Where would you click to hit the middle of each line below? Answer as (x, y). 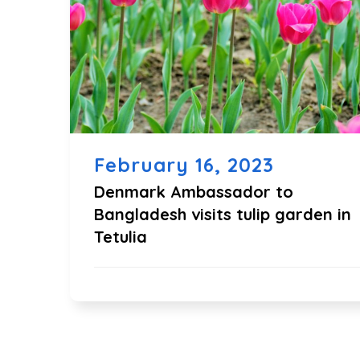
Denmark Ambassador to (194, 192)
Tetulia (121, 237)
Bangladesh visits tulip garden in (223, 214)
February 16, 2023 (184, 165)
